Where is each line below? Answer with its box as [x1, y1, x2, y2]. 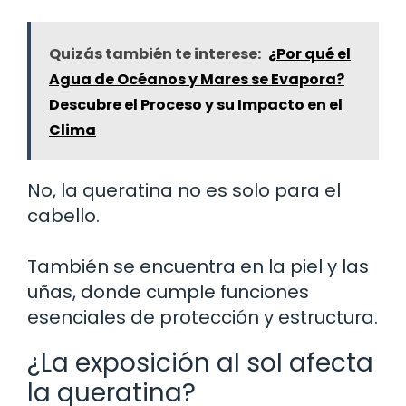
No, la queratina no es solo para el [27, 178, 341, 204]
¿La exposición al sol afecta [27, 345, 373, 382]
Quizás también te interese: [49, 43, 261, 65]
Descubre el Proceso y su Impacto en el [49, 94, 343, 116]
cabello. [27, 203, 100, 229]
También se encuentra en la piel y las [27, 254, 369, 280]
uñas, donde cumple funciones [27, 279, 309, 305]
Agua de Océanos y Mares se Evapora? [49, 69, 344, 91]
